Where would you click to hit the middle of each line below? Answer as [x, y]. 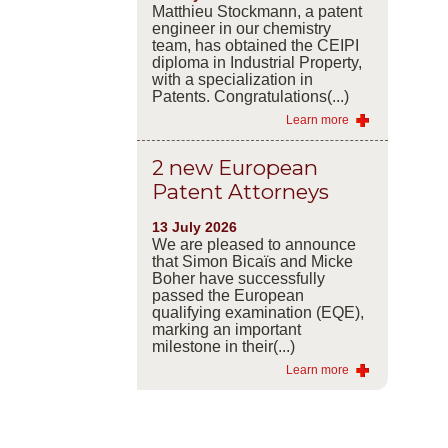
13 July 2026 [194, 227]
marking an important [226, 329]
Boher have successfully [238, 278]
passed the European [227, 295]
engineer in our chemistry [241, 28]
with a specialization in [232, 79]
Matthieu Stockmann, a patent [256, 11]
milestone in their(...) [223, 346]
